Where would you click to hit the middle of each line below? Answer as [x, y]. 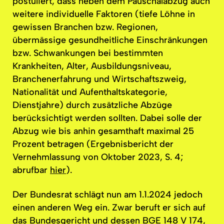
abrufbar [31, 170]
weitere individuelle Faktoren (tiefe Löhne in [104, 14]
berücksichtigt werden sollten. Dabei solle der [107, 118]
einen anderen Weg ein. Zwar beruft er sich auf [109, 207]
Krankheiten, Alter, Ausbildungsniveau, [92, 66]
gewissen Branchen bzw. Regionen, [85, 27]
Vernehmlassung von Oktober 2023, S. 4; [98, 157]
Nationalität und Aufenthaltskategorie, [90, 92]
